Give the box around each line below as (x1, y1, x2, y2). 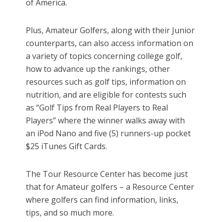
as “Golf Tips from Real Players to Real (26, 102, 168, 113)
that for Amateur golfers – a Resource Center (26, 181, 195, 193)
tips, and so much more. (26, 207, 114, 219)
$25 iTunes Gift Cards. (26, 141, 108, 152)
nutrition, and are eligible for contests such (26, 89, 187, 101)
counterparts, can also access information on (26, 38, 194, 49)
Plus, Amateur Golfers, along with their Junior (26, 25, 195, 36)
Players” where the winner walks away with (26, 115, 185, 126)
